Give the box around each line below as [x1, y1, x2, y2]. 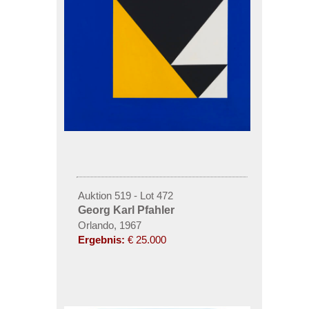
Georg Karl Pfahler [77, 203, 175, 216]
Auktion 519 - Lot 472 [77, 189, 173, 201]
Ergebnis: [77, 233, 125, 246]
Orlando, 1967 [77, 219, 141, 231]
